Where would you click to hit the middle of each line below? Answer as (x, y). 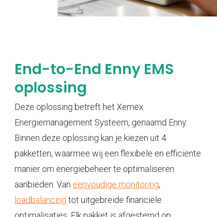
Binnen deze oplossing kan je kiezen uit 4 (90, 138)
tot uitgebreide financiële (114, 200)
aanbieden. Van (44, 184)
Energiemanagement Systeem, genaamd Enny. (101, 122)
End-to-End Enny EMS (94, 69)
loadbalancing (40, 200)
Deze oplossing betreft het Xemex (79, 107)
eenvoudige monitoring (116, 184)
